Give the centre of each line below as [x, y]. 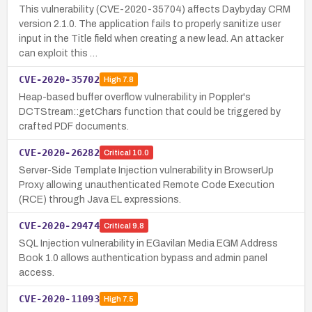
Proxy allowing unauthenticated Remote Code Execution [147, 185]
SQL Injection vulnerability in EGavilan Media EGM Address [148, 243]
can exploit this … [58, 53]
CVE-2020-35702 [59, 79]
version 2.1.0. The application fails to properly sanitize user [150, 24]
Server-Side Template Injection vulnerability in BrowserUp [146, 170]
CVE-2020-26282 [59, 152]
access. [37, 272]
